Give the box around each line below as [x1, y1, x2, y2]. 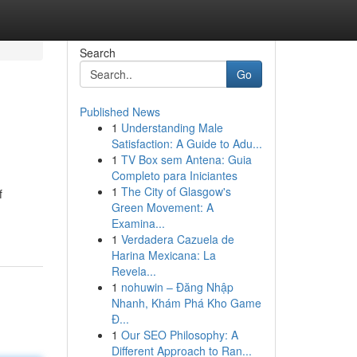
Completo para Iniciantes [111, 167, 237, 183]
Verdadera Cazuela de [120, 231, 234, 247]
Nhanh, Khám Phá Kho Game [111, 295, 261, 311]
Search [79, 45, 116, 61]
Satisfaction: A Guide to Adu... [111, 135, 262, 151]
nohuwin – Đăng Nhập [120, 279, 233, 295]
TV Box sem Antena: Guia [120, 151, 252, 167]
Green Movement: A [111, 199, 214, 215]
